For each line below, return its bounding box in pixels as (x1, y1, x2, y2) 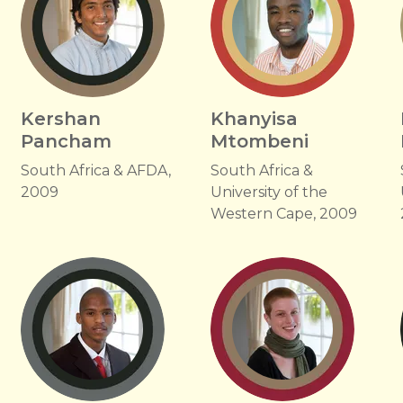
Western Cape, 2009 (210, 205, 357, 222)
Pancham (20, 130, 112, 152)
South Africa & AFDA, (20, 162, 171, 179)
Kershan (20, 108, 101, 130)
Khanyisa (210, 108, 298, 130)
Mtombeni (210, 130, 309, 152)
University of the (210, 184, 327, 201)
